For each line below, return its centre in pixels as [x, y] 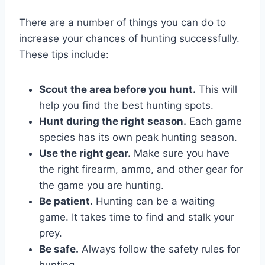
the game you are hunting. [101, 185]
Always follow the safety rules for [159, 249]
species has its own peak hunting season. [138, 137]
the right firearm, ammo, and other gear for [141, 169]
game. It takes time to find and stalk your [137, 217]
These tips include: [64, 54]
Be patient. [66, 201]
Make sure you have [180, 153]
